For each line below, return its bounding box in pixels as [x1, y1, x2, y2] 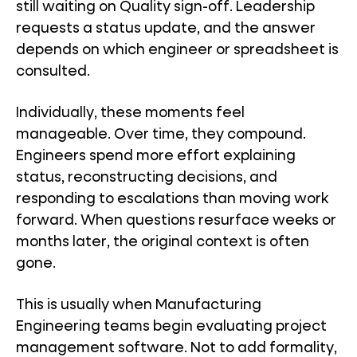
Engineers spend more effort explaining [16, 149, 296, 163]
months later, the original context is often [16, 235, 309, 249]
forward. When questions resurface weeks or [16, 214, 336, 228]
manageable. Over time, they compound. [16, 127, 306, 142]
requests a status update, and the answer [16, 22, 316, 36]
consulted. [16, 65, 90, 79]
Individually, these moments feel [16, 106, 245, 120]
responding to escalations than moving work [16, 192, 328, 206]
